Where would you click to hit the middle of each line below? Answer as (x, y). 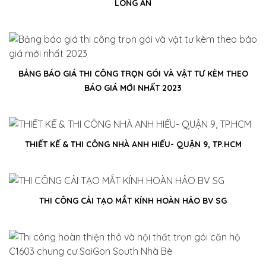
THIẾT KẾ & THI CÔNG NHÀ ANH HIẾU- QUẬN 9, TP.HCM (133, 144)
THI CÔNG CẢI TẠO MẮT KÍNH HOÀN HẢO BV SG (133, 201)
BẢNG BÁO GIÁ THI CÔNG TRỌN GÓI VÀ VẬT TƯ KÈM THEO (133, 74)
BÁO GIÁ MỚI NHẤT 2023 (133, 88)
